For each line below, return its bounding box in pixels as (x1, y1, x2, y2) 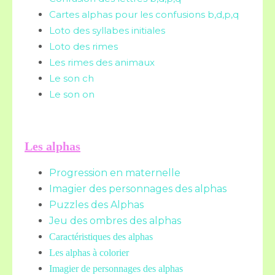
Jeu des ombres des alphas (49, 215, 181, 227)
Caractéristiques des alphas (49, 231, 153, 242)
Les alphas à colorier (49, 247, 129, 258)
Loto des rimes (49, 41, 118, 52)
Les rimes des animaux (49, 56, 155, 68)
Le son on (49, 88, 95, 100)
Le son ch (49, 72, 94, 84)
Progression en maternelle (49, 167, 180, 179)
